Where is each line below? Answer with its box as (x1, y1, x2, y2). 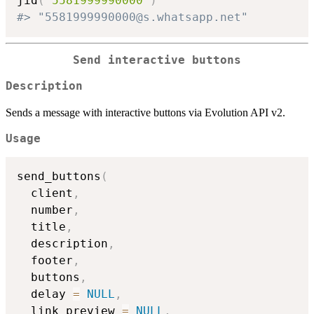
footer (17, 254, 73, 268)
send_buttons (17, 170, 101, 184)
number (17, 203, 73, 217)
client (17, 186, 73, 200)
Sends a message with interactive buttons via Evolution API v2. (6, 106, 285, 118)
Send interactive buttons (73, 53, 241, 67)
